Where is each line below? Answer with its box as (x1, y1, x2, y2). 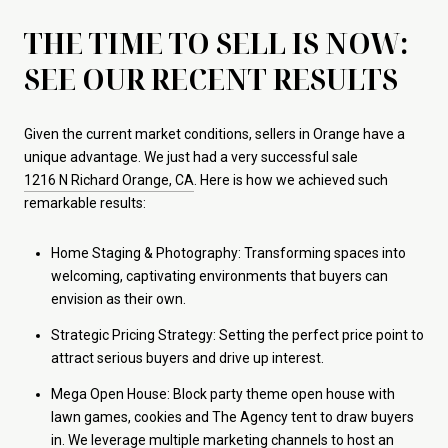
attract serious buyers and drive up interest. (50, 350, 324, 367)
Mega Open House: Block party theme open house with (50, 386, 395, 403)
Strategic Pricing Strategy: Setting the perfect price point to (50, 327, 424, 344)
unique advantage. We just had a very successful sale (24, 149, 361, 166)
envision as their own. (50, 290, 186, 307)
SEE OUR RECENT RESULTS (24, 59, 398, 98)
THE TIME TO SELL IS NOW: (24, 23, 409, 62)
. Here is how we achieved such (194, 172, 388, 189)
